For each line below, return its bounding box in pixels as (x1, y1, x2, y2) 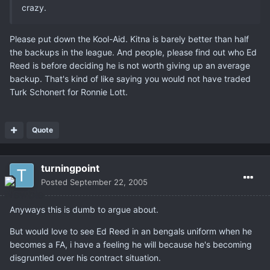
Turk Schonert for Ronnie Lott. (10, 87, 128, 98)
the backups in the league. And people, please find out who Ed (10, 47, 257, 58)
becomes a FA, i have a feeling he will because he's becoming (10, 239, 252, 250)
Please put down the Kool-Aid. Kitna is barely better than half (10, 34, 249, 45)
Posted (41, 177, 70, 187)
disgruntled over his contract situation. (10, 253, 161, 263)
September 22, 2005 (70, 177, 148, 187)
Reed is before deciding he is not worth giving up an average (10, 60, 250, 71)
